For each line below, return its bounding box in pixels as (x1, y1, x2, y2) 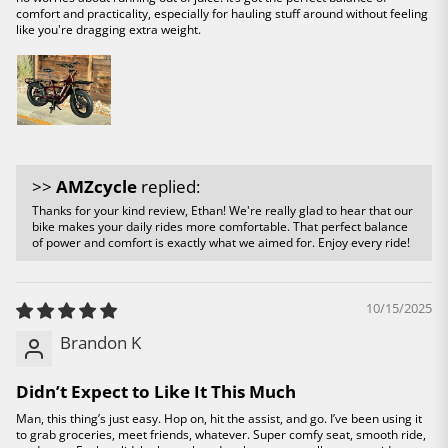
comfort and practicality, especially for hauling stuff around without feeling (16, 4, 428, 22)
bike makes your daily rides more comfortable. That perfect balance (32, 217, 408, 235)
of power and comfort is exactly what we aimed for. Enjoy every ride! (32, 233, 410, 251)
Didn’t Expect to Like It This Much (16, 379, 296, 403)
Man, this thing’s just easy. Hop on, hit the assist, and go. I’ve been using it (16, 409, 422, 427)
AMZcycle (56, 174, 137, 198)
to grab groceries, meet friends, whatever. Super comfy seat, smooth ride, (16, 425, 426, 443)
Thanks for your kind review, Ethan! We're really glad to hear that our (32, 201, 413, 219)
